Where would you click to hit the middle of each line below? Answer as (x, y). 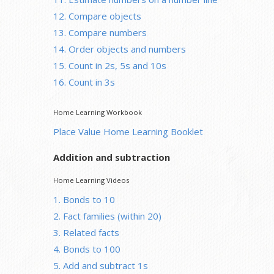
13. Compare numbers (100, 32)
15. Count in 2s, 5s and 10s (110, 65)
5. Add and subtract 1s (101, 265)
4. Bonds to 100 (87, 249)
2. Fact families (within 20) (107, 216)
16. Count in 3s (84, 82)
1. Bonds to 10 (84, 199)
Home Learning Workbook (98, 112)
